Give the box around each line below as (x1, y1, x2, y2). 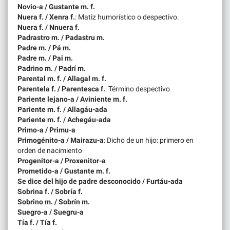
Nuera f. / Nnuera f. (17, 23, 80, 31)
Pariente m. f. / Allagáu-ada (17, 105, 107, 113)
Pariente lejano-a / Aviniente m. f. (17, 94, 127, 103)
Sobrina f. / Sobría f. (17, 187, 83, 196)
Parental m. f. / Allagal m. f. (17, 74, 106, 83)
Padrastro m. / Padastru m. (17, 33, 105, 42)
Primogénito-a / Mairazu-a (17, 136, 104, 144)
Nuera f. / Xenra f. (17, 12, 75, 21)
